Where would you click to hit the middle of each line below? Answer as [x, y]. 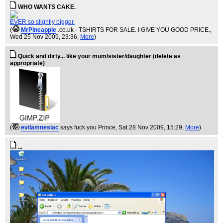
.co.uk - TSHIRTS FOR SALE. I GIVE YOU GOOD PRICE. [134, 30]
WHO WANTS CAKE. [47, 7]
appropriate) [27, 63]
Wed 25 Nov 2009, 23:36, [45, 37]
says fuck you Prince [88, 128]
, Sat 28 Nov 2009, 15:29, [150, 128]
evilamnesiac [40, 128]
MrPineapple [39, 30]
